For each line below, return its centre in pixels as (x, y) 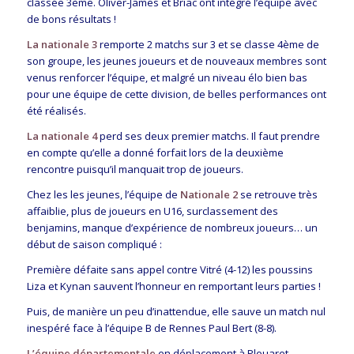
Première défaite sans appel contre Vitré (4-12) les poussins (169, 269)
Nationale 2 (209, 194)
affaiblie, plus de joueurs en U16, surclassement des (152, 211)
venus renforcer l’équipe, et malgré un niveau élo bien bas (167, 77)
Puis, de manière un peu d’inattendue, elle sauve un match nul (176, 312)
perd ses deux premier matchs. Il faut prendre (208, 136)
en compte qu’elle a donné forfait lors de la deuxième (155, 152)
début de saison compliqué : (94, 244)
